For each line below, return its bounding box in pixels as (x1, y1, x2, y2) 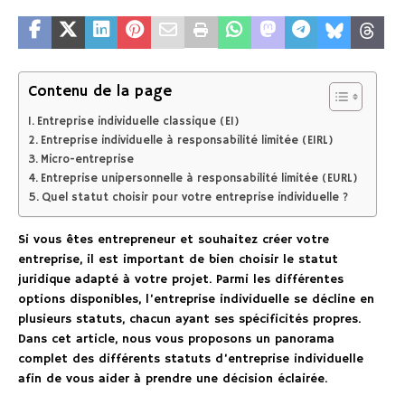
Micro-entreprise (40, 153, 134, 167)
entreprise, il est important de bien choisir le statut (18, 251, 338, 268)
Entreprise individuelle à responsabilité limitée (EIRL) (40, 134, 334, 148)
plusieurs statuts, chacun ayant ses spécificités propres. (18, 311, 361, 328)
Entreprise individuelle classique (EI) (36, 115, 240, 129)
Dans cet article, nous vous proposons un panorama (18, 331, 334, 348)
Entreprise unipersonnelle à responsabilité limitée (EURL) (40, 172, 358, 186)
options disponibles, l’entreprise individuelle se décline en (18, 291, 374, 308)
